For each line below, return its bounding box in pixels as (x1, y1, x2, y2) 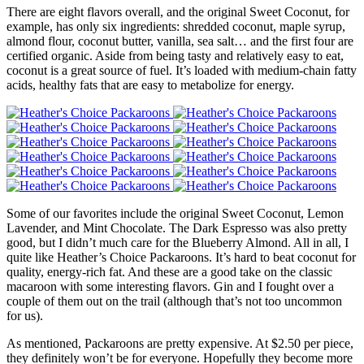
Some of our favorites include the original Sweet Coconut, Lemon (6, 206, 344, 220)
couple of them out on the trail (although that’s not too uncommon (6, 293, 342, 308)
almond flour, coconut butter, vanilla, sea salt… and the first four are (6, 33, 353, 48)
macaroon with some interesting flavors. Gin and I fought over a (6, 279, 334, 293)
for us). (6, 308, 43, 323)
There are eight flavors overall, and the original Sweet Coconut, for (6, 4, 349, 19)
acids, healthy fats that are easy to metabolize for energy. (6, 77, 294, 92)
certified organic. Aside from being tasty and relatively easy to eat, (6, 48, 344, 63)
